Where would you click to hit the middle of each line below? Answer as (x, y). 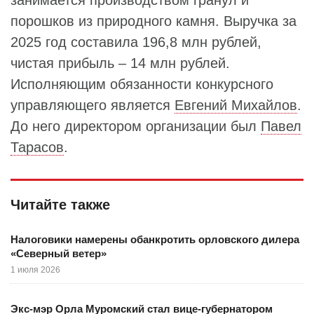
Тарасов (37, 147)
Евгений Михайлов (236, 105)
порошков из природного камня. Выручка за (153, 21)
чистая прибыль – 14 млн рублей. (120, 63)
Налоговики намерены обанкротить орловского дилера (155, 239)
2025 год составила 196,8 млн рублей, (136, 42)
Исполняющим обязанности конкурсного (142, 84)
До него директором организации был (136, 126)
